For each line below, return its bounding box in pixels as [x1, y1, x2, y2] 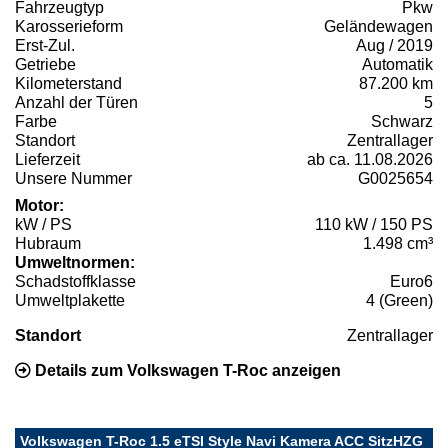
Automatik [362, 55, 433, 73]
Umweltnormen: [15, 253, 135, 271]
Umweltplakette [15, 291, 125, 309]
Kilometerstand [15, 74, 122, 92]
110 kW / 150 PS [315, 215, 433, 233]
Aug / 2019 [356, 36, 433, 54]
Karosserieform [15, 17, 123, 35]
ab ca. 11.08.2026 [307, 150, 433, 168]
